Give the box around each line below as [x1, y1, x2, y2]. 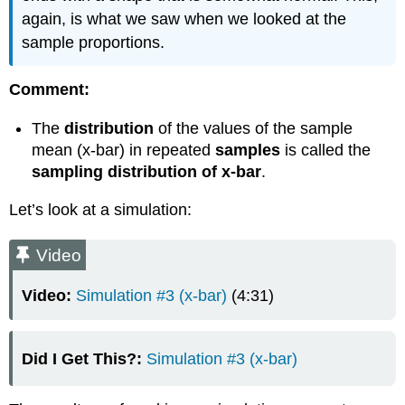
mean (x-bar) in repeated [32, 140, 216, 159]
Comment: [9, 80, 90, 99]
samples [215, 140, 281, 159]
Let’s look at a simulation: [9, 201, 193, 220]
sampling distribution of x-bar [32, 162, 262, 181]
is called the [280, 140, 372, 159]
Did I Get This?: [22, 349, 147, 368]
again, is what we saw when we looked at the [22, 9, 347, 28]
